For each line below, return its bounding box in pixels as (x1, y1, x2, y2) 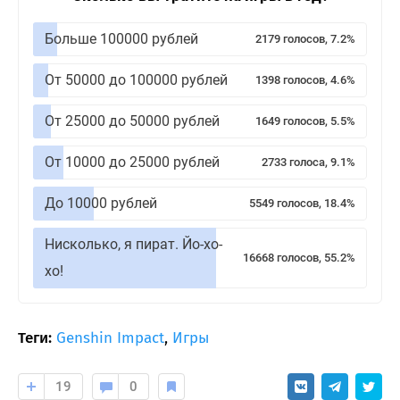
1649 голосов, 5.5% (255, 114, 355, 129)
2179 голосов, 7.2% (255, 32, 355, 46)
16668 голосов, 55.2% (243, 251, 355, 265)
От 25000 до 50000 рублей (45, 112, 220, 130)
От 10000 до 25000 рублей (45, 154, 220, 171)
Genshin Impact (56, 329, 164, 348)
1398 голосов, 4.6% (255, 73, 355, 87)
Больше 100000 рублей (45, 30, 198, 48)
